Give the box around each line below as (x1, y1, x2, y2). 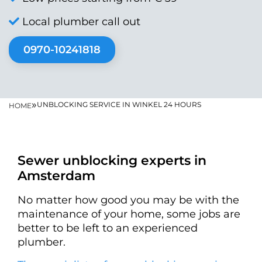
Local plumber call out (19, 15, 140, 28)
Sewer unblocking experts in (18, 153, 206, 168)
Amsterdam (18, 168, 95, 184)
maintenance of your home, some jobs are (18, 208, 240, 220)
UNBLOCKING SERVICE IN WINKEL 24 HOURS (37, 100, 201, 109)
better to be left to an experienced (18, 222, 198, 235)
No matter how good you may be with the (18, 194, 239, 206)
